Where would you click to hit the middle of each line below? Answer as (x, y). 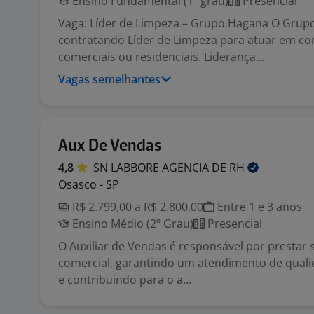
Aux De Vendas (110, 146)
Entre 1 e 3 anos (258, 207)
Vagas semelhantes (109, 79)
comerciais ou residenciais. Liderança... (161, 57)
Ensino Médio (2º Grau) (131, 224)
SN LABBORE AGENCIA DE (161, 168)
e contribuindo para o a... (125, 280)
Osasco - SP (89, 184)
